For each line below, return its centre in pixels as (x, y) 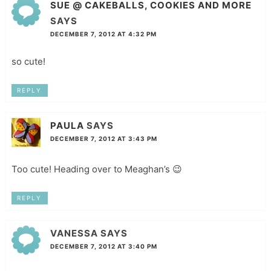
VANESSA (74, 233)
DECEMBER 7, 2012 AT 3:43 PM (103, 139)
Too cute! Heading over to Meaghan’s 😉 (96, 169)
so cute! (28, 61)
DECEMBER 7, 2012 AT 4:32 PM (103, 34)
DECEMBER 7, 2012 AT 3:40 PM (103, 247)
